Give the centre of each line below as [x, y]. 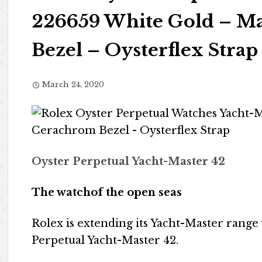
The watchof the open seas [107, 192]
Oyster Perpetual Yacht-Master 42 [129, 161]
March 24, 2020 [73, 85]
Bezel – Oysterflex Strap [145, 50]
